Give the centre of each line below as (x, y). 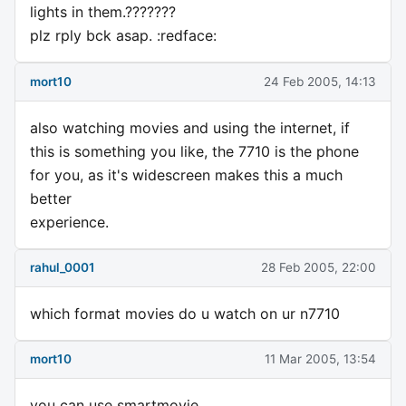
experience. (69, 222)
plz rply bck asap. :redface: (123, 36)
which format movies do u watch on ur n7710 (185, 313)
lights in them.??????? (103, 12)
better (51, 198)
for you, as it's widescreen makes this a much (186, 174)
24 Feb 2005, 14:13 (320, 82)
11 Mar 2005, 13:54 (320, 359)
